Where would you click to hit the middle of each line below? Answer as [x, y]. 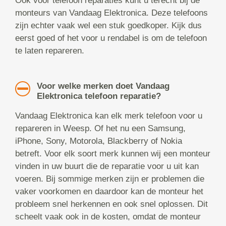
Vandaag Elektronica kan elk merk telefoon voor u [109, 116]
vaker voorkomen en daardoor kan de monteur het [109, 192]
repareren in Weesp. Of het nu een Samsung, [100, 129]
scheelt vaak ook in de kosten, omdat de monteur [108, 217]
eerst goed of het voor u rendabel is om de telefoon [111, 38]
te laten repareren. [50, 51]
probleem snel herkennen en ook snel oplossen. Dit [111, 204]
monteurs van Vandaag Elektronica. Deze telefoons [111, 13]
